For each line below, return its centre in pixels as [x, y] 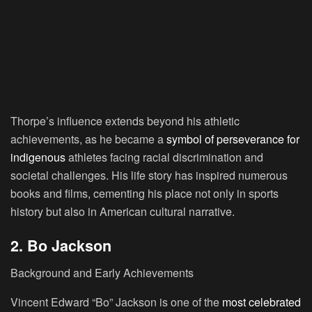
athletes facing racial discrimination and [164, 157]
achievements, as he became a [88, 139]
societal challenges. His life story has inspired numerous [149, 175]
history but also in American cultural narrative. [123, 211]
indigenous [38, 157]
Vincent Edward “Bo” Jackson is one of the [116, 302]
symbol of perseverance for [233, 139]
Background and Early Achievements [102, 273]
